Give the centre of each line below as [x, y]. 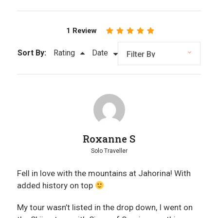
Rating [64, 53]
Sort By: [32, 53]
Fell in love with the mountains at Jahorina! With [104, 173]
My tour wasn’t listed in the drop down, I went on [105, 207]
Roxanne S [109, 138]
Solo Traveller [109, 151]
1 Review [81, 30]
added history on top [56, 185]
